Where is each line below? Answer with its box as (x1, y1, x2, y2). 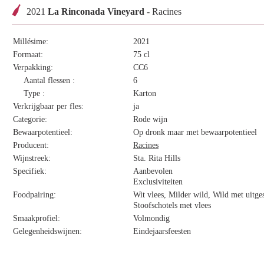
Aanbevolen (133, 167, 173, 176)
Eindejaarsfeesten (133, 227, 191, 236)
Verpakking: (13, 63, 53, 72)
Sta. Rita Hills (133, 154, 180, 163)
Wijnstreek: (13, 154, 51, 163)
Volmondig (133, 214, 170, 223)
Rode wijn (133, 115, 167, 124)
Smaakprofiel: (13, 214, 60, 223)
